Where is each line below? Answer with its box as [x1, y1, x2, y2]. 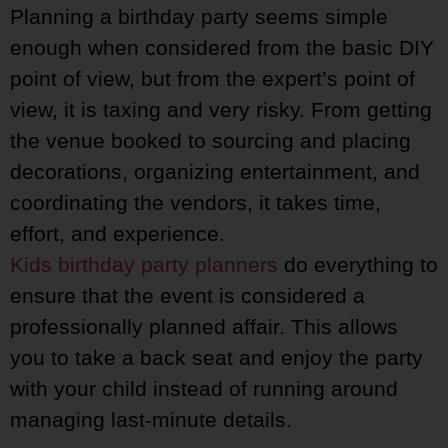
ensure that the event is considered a [10, 284, 365, 308]
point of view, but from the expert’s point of [10, 67, 415, 91]
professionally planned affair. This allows [10, 315, 398, 339]
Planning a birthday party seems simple [10, 5, 388, 29]
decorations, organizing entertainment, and [10, 160, 420, 184]
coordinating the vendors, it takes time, [10, 191, 381, 215]
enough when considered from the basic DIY [10, 36, 434, 60]
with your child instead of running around [10, 377, 398, 401]
